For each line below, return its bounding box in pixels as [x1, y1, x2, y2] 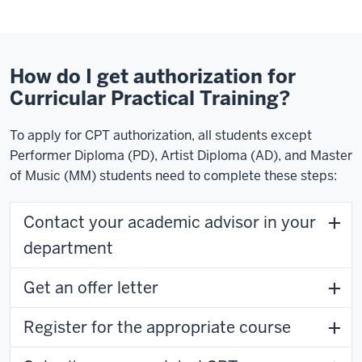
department [23, 238, 113, 259]
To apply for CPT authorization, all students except [10, 127, 312, 144]
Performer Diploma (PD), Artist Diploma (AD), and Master [10, 147, 352, 164]
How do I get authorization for [10, 64, 296, 89]
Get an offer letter [23, 277, 158, 298]
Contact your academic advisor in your [23, 212, 316, 233]
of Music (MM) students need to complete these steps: [10, 167, 337, 184]
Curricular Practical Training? [10, 86, 290, 111]
